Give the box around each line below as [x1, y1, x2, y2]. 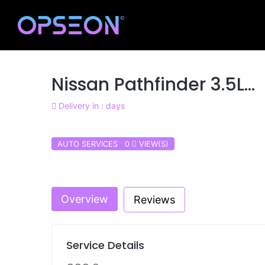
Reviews [134, 193, 175, 206]
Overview [61, 193, 108, 205]
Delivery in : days [56, 101, 125, 111]
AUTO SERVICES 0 [57, 139, 132, 148]
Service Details [66, 238, 144, 253]
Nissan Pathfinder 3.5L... [51, 72, 255, 97]
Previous [85, 167, 118, 178]
